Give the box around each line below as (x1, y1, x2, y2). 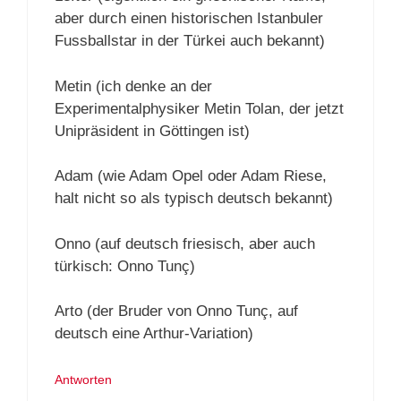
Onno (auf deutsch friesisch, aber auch (55, 235, 315, 252)
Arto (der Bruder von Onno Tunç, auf (55, 303, 298, 320)
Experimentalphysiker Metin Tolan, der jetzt (55, 99, 344, 117)
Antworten (55, 371, 112, 387)
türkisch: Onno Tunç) (55, 257, 195, 275)
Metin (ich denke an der (55, 77, 212, 95)
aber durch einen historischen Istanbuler (55, 10, 323, 28)
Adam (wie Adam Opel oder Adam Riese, (55, 167, 327, 185)
